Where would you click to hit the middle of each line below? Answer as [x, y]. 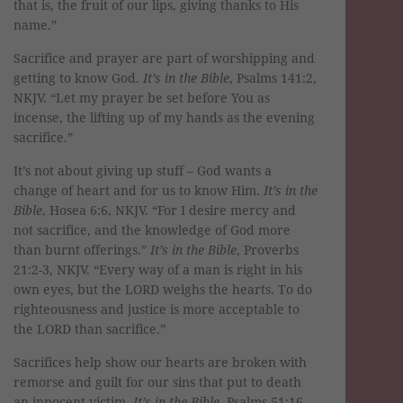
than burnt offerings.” [82, 249]
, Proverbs [268, 249]
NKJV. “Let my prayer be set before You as [142, 97]
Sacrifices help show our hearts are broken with [160, 362]
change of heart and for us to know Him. [139, 190]
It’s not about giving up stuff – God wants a [143, 170]
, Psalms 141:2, [273, 77]
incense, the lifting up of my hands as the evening [164, 117]
